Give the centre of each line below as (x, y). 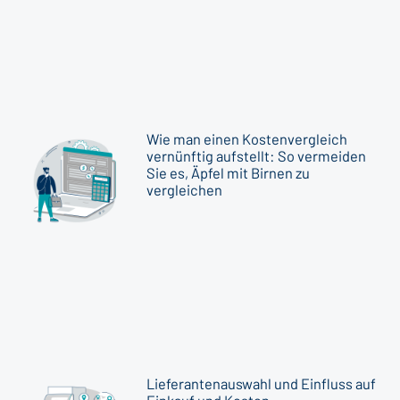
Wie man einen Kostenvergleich (247, 139)
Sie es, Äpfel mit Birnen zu (229, 173)
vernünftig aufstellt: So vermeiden (257, 156)
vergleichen (185, 190)
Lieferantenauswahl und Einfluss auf (262, 384)
